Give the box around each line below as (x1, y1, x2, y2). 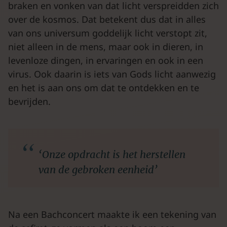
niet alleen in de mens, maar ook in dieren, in (8, 41, 203, 53)
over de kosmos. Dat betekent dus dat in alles (8, 13, 206, 25)
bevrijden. (8, 95, 51, 107)
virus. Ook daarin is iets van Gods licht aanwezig (8, 68, 216, 80)
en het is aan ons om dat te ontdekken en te (8, 82, 199, 94)
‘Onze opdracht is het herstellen (39, 148, 185, 161)
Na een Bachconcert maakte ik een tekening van (8, 208, 216, 220)
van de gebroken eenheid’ (39, 163, 158, 176)
